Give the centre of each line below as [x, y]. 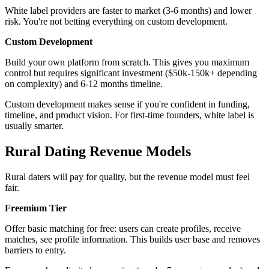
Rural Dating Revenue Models [98, 152]
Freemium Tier [36, 208]
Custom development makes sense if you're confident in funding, [127, 104]
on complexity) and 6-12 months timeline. [84, 84]
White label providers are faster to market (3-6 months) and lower [128, 11]
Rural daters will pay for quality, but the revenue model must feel [127, 177]
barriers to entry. [35, 250]
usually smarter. [34, 126]
